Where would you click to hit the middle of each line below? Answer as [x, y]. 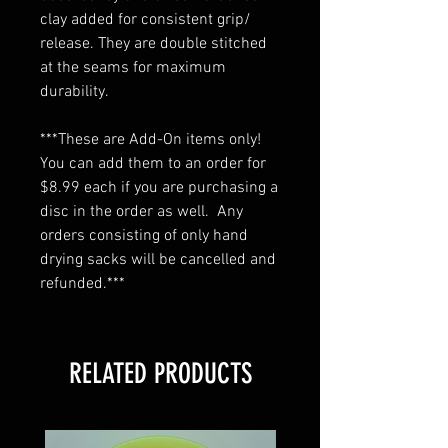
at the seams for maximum [133, 67]
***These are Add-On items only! [152, 139]
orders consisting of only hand [144, 235]
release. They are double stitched [153, 43]
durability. [74, 91]
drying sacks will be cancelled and [158, 259]
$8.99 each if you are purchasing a [159, 187]
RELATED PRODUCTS [160, 373]
